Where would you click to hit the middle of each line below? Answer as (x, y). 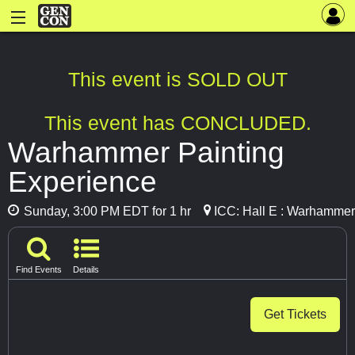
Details (86, 269)
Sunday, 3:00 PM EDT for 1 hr (106, 212)
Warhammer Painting (146, 153)
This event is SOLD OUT (177, 80)
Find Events (39, 269)
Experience (82, 182)
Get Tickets (295, 314)
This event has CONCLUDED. (177, 123)
